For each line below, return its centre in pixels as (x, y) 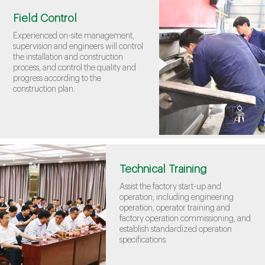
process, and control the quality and (75, 68)
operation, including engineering (176, 197)
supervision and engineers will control (78, 46)
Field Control (45, 18)
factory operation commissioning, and (185, 219)
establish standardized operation (175, 229)
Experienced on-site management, (74, 36)
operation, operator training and (174, 208)
